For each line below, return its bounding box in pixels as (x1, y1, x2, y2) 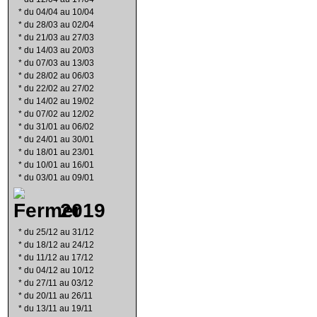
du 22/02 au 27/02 (24, 83, 94, 93)
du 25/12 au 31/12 (24, 227, 94, 237)
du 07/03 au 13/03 (24, 58, 94, 68)
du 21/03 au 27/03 (24, 33, 94, 42)
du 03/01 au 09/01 (24, 173, 94, 183)
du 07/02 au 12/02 (24, 109, 94, 119)
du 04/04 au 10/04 (24, 7, 94, 17)
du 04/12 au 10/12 (24, 265, 94, 275)
